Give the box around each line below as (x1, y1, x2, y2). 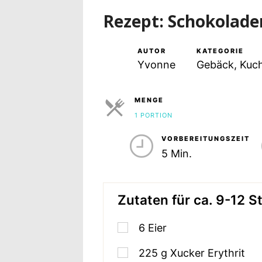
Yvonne (137, 58, 175, 71)
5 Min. (161, 147, 192, 160)
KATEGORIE (196, 47, 244, 56)
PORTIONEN (134, 123, 177, 132)
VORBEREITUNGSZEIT (161, 135, 250, 143)
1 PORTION (135, 111, 173, 120)
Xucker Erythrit (170, 246, 246, 259)
